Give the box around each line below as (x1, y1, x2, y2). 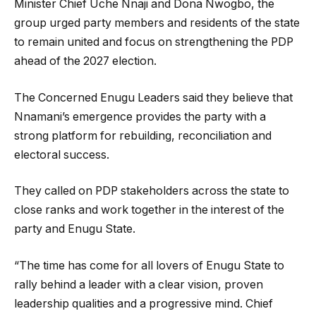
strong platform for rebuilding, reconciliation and (14, 128, 272, 142)
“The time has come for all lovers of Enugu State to (14, 258, 284, 272)
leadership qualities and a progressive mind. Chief (14, 296, 273, 310)
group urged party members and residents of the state (14, 16, 300, 30)
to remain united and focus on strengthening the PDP (14, 35, 293, 49)
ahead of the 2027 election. (14, 54, 157, 68)
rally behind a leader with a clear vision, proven (14, 277, 263, 291)
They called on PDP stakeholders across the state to (14, 184, 289, 198)
